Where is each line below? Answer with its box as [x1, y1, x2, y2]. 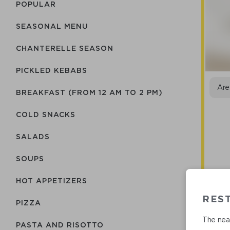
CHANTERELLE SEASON [16, 44, 113, 52]
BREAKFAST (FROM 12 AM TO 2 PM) [16, 88, 163, 96]
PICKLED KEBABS [16, 66, 87, 74]
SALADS [16, 132, 50, 140]
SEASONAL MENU [16, 22, 88, 30]
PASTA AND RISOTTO [16, 221, 104, 228]
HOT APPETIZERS [16, 177, 87, 184]
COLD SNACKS [16, 110, 75, 118]
